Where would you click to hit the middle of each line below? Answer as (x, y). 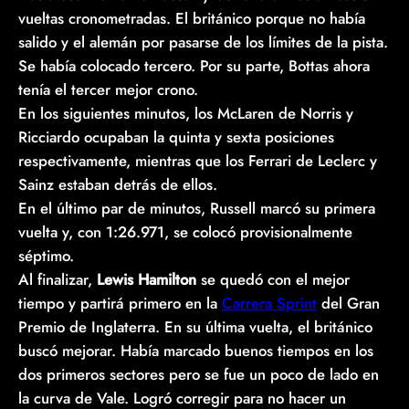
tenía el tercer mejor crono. (110, 89)
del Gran (348, 303)
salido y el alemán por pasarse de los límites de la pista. (203, 42)
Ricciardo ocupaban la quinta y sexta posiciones (176, 136)
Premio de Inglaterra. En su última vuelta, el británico (195, 326)
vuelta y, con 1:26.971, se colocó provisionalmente (185, 231)
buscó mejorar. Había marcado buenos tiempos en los (196, 350)
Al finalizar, (58, 279)
